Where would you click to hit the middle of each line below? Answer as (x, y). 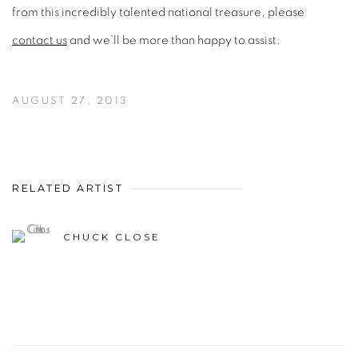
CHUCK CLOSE (112, 237)
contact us (40, 40)
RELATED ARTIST (68, 188)
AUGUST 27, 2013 (70, 101)
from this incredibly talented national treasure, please (158, 12)
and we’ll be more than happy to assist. (174, 40)
